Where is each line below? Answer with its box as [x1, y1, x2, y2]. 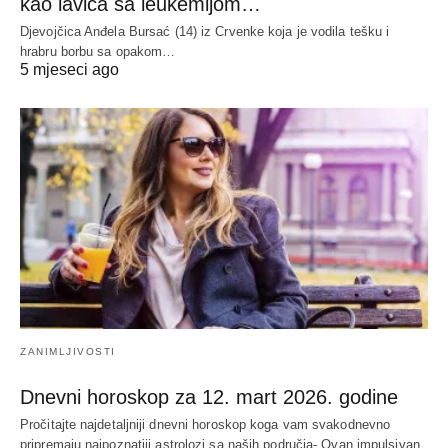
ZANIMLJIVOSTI [20, 346, 116, 358]
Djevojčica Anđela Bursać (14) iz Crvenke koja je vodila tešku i [20, 23, 390, 39]
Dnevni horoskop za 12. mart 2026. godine [20, 386, 398, 409]
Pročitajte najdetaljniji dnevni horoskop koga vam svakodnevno [20, 417, 391, 433]
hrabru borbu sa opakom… [20, 43, 176, 59]
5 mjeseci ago [20, 60, 119, 78]
